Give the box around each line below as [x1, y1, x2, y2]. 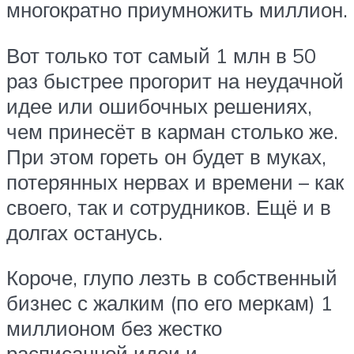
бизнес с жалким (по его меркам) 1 [6, 290, 333, 316]
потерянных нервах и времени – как [6, 168, 344, 194]
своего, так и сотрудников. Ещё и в [6, 194, 331, 220]
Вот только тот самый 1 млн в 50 [6, 42, 316, 68]
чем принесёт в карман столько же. [6, 118, 338, 144]
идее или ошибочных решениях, [6, 92, 312, 119]
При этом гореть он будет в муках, [6, 143, 326, 169]
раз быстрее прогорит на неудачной [6, 67, 344, 93]
